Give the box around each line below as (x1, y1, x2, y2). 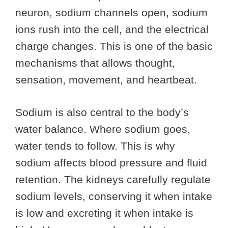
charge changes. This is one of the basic (15, 40, 213, 52)
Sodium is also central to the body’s (15, 106, 189, 119)
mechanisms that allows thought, (15, 56, 175, 69)
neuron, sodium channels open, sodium (15, 6, 208, 18)
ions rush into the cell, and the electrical (15, 23, 209, 35)
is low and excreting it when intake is (15, 207, 193, 219)
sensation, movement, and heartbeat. (15, 73, 197, 85)
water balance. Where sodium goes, (15, 123, 190, 135)
